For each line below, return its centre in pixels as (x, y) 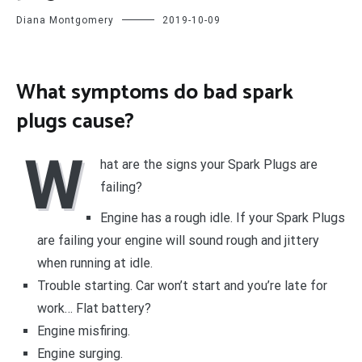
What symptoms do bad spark (155, 92)
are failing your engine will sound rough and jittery (178, 241)
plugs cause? (75, 121)
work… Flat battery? (94, 309)
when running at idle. (95, 263)
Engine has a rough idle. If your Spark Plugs (223, 218)
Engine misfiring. (83, 331)
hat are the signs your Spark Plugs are (209, 165)
